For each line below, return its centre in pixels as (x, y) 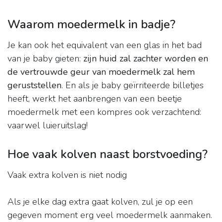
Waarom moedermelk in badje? (91, 25)
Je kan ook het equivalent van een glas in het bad (105, 45)
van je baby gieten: (45, 59)
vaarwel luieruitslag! (48, 126)
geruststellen (34, 85)
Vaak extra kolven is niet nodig (67, 175)
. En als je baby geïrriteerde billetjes (133, 85)
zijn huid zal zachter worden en (146, 59)
